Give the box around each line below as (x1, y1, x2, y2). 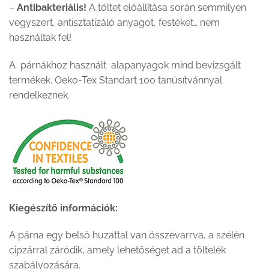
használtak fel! (9, 32, 71, 44)
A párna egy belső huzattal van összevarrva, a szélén (9, 229, 244, 241)
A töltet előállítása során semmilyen (86, 2, 246, 14)
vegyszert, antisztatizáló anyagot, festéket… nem (9, 17, 220, 29)
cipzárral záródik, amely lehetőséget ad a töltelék (9, 244, 226, 256)
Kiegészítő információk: (9, 202, 118, 214)
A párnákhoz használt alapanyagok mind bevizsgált (9, 59, 241, 71)
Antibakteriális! (17, 2, 86, 14)
